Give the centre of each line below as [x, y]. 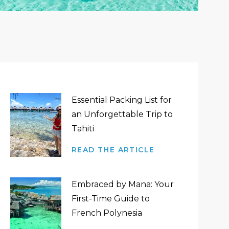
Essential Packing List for [121, 100]
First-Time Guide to [110, 199]
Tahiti [83, 129]
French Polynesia [107, 213]
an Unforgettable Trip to [122, 114]
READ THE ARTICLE [113, 150]
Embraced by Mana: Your [122, 184]
